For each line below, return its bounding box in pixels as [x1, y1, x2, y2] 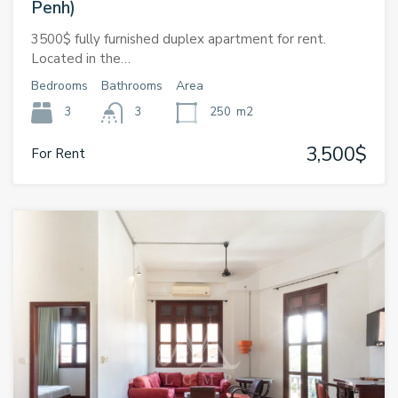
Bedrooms [31, 76, 88, 94]
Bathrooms [101, 76, 163, 94]
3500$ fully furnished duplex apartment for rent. [31, 29, 326, 48]
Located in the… [31, 49, 131, 68]
